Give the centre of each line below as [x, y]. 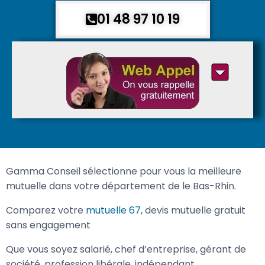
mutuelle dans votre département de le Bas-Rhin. [122, 206]
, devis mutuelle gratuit [193, 230]
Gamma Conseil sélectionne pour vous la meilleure [124, 191]
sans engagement [48, 245]
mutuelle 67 [113, 230]
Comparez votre [46, 230]
